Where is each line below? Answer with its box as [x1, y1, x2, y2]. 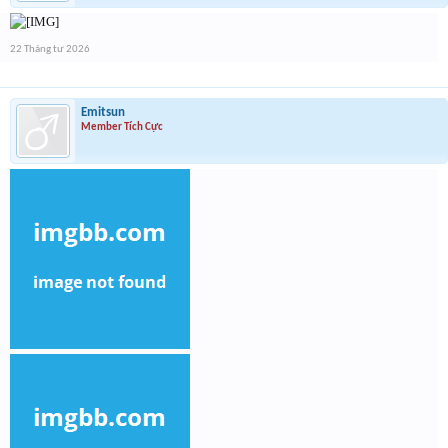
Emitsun [81, 105, 125, 119]
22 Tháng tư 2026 [10, 43, 90, 55]
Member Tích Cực [81, 121, 163, 133]
